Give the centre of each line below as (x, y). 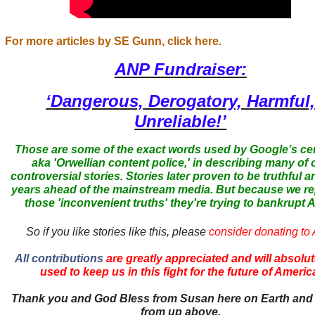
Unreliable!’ (181, 121)
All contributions (59, 258)
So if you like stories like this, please (116, 231)
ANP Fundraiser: (180, 69)
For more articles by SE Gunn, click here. (113, 41)
